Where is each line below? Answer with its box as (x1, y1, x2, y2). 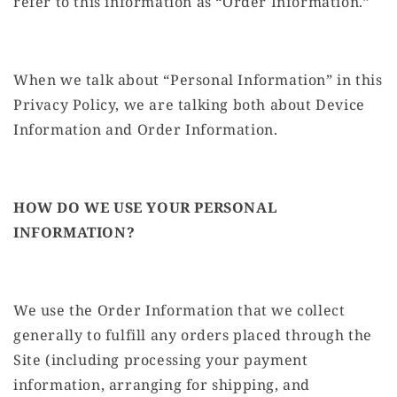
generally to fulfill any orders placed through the (13, 325, 373, 346)
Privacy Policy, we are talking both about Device (13, 95, 365, 115)
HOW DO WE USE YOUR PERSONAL (13, 198, 277, 218)
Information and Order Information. (13, 120, 278, 140)
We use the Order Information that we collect (13, 300, 346, 321)
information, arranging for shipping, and (13, 375, 311, 395)
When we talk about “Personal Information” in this (13, 70, 383, 90)
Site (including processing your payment (13, 350, 308, 370)
